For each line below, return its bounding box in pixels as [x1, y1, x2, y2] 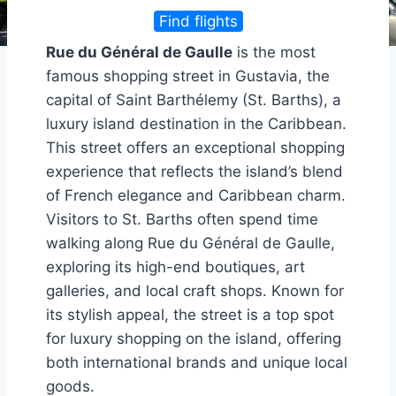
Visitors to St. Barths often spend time [46, 209, 318, 228]
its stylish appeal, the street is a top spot [46, 305, 334, 324]
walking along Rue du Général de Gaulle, [46, 233, 335, 252]
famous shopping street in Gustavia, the [46, 66, 330, 85]
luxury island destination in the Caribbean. [46, 114, 346, 133]
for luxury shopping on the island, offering [46, 329, 341, 347]
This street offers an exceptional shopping [46, 138, 345, 156]
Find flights [158, 11, 238, 30]
